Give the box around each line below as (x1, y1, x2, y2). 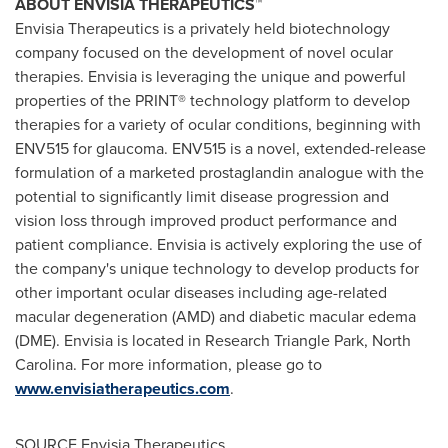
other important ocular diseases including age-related (15, 281, 387, 304)
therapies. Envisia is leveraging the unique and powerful (15, 65, 406, 88)
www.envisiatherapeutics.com (15, 377, 230, 400)
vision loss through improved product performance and (15, 209, 397, 232)
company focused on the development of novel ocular (15, 41, 393, 64)
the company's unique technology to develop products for (15, 257, 419, 280)
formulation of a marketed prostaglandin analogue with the (15, 161, 424, 184)
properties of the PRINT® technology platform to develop (15, 89, 410, 112)
